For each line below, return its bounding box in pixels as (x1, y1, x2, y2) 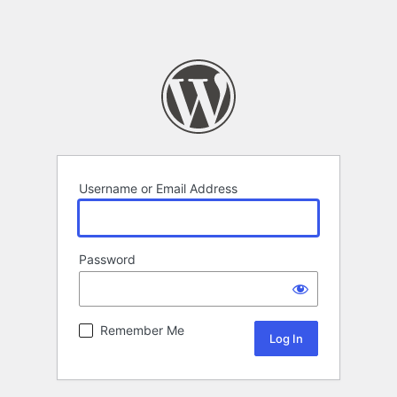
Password (79, 252, 136, 268)
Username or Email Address (79, 181, 237, 197)
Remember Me (100, 323, 184, 339)
